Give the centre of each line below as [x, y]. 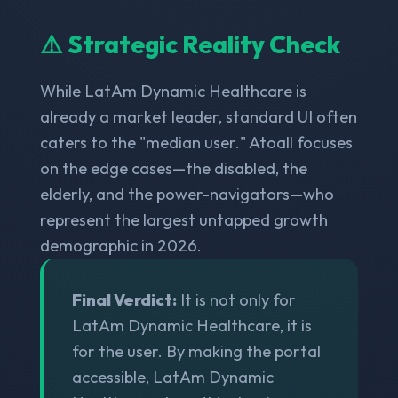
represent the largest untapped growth [183, 219]
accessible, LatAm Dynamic [172, 377]
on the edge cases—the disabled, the [173, 168]
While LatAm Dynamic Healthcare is [173, 91]
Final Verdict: [124, 299]
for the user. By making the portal [196, 351]
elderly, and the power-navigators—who [187, 194]
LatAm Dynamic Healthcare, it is [191, 325]
